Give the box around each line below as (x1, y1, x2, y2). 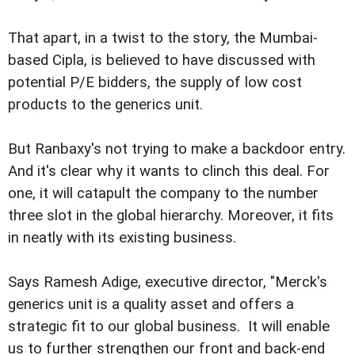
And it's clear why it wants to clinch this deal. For (8, 162, 330, 181)
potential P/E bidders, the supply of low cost (8, 74, 302, 92)
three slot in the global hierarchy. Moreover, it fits (8, 207, 334, 225)
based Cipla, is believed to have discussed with (8, 52, 315, 70)
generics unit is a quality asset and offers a (8, 296, 294, 314)
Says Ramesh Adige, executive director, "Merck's (8, 273, 327, 292)
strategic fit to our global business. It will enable (8, 318, 330, 336)
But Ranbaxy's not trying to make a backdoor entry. (8, 140, 345, 158)
